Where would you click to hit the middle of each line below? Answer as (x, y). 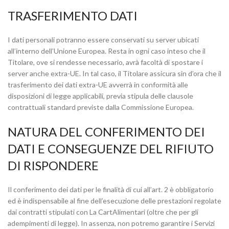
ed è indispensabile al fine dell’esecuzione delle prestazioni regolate (114, 201)
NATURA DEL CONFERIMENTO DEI (106, 132)
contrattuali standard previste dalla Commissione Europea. (101, 107)
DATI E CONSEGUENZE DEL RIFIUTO (111, 148)
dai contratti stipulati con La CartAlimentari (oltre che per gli (103, 212)
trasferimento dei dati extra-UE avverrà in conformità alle (98, 85)
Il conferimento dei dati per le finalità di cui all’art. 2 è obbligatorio (111, 189)
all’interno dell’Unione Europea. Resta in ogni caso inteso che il (107, 51)
